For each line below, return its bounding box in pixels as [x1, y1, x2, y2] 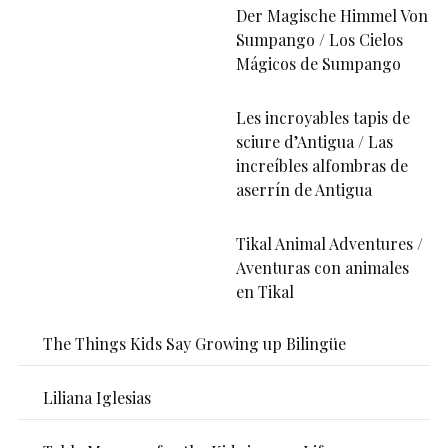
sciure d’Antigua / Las [236, 131, 394, 152]
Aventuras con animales [236, 257, 410, 278]
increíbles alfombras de [236, 155, 409, 176]
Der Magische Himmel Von [236, 5, 429, 26]
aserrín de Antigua [236, 179, 373, 200]
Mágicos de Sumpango [236, 53, 402, 74]
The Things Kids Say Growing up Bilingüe [42, 333, 346, 354]
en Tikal [236, 281, 295, 302]
